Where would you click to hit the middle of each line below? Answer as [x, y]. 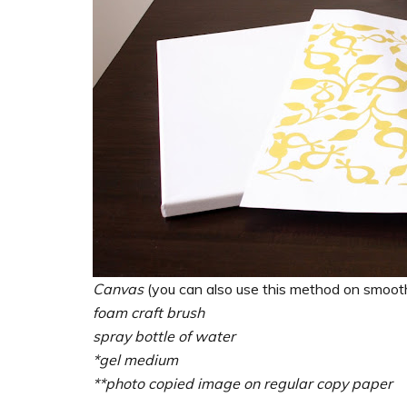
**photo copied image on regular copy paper [243, 383]
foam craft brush [149, 312]
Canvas [118, 288]
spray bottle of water [164, 336]
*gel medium [135, 359]
